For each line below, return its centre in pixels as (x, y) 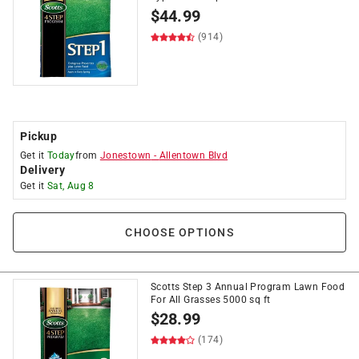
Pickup (38, 136)
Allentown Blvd (194, 155)
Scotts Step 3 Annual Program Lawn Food (248, 287)
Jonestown (125, 155)
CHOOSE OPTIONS (179, 232)
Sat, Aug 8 (71, 186)
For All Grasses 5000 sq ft (211, 300)
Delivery (42, 170)
